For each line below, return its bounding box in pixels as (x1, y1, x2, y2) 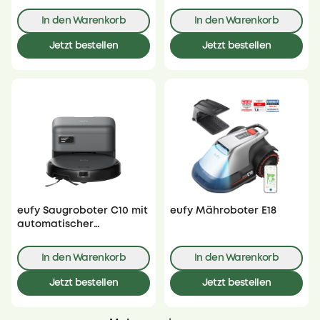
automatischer (17, 220, 94, 229)
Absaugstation (17, 234, 93, 243)
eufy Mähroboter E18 (170, 206, 276, 216)
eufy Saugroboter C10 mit (17, 206, 148, 216)
